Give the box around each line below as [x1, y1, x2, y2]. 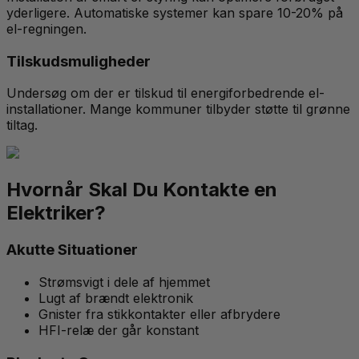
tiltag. [6, 117, 38, 134]
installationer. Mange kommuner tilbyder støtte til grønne [6, 101, 350, 118]
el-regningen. [6, 21, 87, 37]
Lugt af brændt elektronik [38, 289, 193, 306]
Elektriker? [6, 201, 106, 225]
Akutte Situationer [6, 240, 138, 260]
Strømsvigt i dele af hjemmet [38, 273, 210, 290]
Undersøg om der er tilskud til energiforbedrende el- [6, 85, 325, 102]
